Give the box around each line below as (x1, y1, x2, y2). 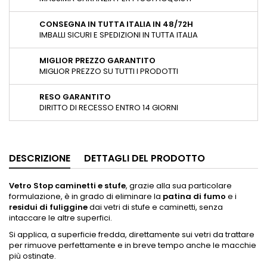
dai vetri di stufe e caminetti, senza (88, 201, 223, 213)
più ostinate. (9, 250, 56, 262)
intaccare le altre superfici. (9, 212, 112, 223)
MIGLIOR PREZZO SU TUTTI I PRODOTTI (39, 65, 178, 77)
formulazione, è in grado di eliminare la (9, 190, 163, 202)
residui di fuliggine (9, 201, 88, 213)
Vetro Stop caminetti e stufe (9, 179, 126, 191)
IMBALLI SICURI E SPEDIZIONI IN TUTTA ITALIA (39, 29, 198, 41)
